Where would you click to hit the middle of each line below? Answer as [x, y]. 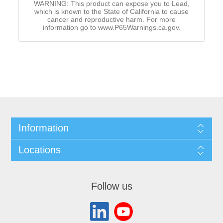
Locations [39, 150]
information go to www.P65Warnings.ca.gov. [111, 28]
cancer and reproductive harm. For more [111, 20]
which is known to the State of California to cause [111, 12]
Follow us [111, 186]
